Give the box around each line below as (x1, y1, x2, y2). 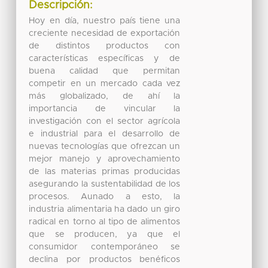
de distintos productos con (29, 42, 181, 51)
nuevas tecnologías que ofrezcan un (29, 142, 181, 151)
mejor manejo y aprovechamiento (29, 155, 181, 164)
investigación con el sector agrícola (29, 117, 181, 126)
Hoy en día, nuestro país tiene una (29, 17, 181, 26)
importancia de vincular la (29, 105, 181, 114)
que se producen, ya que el (29, 230, 181, 239)
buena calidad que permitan (29, 67, 181, 76)
